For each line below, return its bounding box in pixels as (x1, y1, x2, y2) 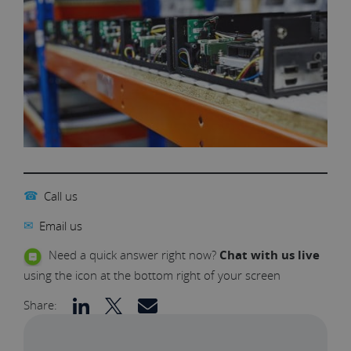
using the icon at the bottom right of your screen (24, 266, 280, 283)
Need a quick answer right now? (42, 247, 219, 263)
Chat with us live (219, 247, 320, 264)
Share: (24, 296, 57, 313)
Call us (43, 187, 81, 204)
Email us (38, 217, 82, 233)
